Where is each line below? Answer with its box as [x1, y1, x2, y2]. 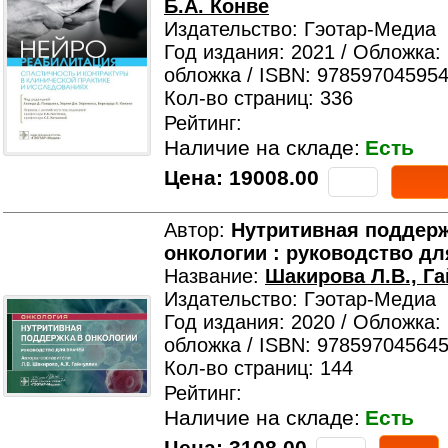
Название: [164, 265, 265, 287]
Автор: [164, 219, 231, 241]
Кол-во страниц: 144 [164, 357, 353, 379]
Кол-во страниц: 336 [164, 87, 353, 109]
